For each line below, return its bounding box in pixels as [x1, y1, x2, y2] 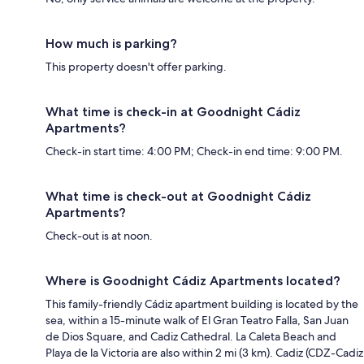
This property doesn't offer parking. [45, 58, 227, 74]
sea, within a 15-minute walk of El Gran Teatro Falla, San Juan [45, 312, 349, 327]
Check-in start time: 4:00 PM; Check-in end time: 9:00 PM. [45, 143, 343, 158]
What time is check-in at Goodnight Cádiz [45, 103, 301, 119]
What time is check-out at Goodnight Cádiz [45, 188, 311, 204]
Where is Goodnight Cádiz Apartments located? [45, 272, 340, 288]
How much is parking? [45, 35, 177, 51]
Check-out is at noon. [45, 227, 153, 243]
